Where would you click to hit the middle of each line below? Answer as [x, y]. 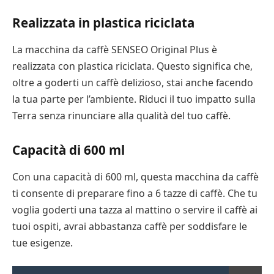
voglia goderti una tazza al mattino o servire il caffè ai [135, 209]
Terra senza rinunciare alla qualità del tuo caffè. [121, 115]
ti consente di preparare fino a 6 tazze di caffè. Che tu [135, 193]
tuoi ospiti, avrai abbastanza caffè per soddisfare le [130, 226]
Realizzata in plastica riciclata [103, 23]
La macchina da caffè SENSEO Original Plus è [115, 49]
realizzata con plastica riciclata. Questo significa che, [132, 66]
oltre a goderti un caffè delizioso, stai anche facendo [133, 82]
